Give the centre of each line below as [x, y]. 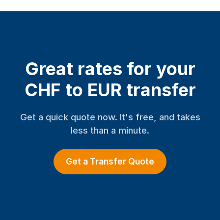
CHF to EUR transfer [110, 90]
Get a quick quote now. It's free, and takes [110, 117]
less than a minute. [110, 130]
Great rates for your [110, 69]
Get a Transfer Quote [110, 161]
